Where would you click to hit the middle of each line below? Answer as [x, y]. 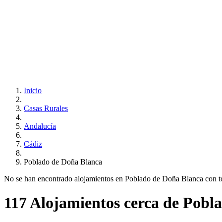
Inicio [33, 90]
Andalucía [40, 126]
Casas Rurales [46, 108]
